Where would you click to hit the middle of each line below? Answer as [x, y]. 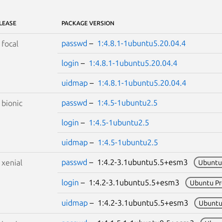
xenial [12, 162]
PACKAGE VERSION [88, 23]
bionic [12, 103]
